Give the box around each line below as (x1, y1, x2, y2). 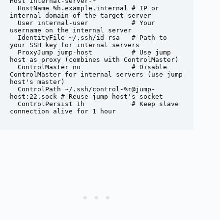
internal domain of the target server (10, 12, 151, 20)
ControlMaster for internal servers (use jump (10, 71, 183, 79)
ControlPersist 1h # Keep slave (10, 100, 18, 108)
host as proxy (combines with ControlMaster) (10, 56, 179, 64)
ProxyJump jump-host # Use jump (10, 49, 18, 56)
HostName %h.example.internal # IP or (10, 4, 18, 12)
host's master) (10, 78, 65, 86)
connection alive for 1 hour (10, 108, 116, 115)
